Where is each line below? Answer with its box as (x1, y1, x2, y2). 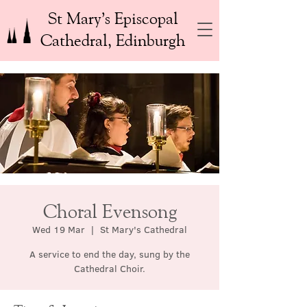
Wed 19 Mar (32, 223, 85, 236)
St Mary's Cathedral (100, 223, 187, 236)
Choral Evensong (42, 199, 177, 222)
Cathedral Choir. (74, 262, 145, 275)
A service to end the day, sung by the (29, 247, 190, 261)
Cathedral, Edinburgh (40, 30, 185, 49)
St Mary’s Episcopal (47, 8, 178, 27)
